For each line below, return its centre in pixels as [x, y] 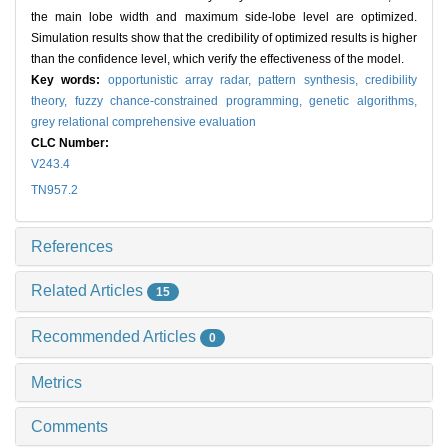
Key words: [69, 80]
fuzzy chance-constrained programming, [192, 101]
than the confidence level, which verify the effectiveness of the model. [217, 59]
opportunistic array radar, [183, 80]
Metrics [56, 382]
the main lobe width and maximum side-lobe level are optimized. [224, 17]
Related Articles [89, 291]
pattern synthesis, [312, 80]
